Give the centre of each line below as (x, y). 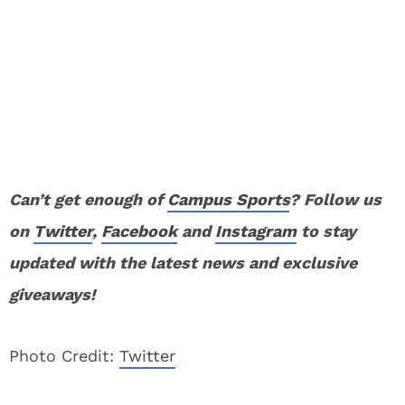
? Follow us (335, 199)
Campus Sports (228, 199)
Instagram (256, 231)
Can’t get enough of (88, 199)
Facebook (139, 231)
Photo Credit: (64, 356)
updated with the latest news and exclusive (183, 263)
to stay (326, 231)
